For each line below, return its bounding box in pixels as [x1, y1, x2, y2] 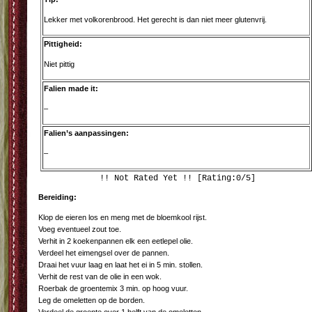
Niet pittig [44, 60, 75, 68]
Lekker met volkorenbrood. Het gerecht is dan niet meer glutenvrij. [44, 15, 267, 24]
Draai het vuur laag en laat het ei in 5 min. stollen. [38, 260, 203, 269]
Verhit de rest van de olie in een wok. [38, 272, 162, 281]
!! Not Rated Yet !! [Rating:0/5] [100, 173, 256, 183]
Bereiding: [38, 193, 77, 201]
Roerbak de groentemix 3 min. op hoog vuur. [38, 284, 188, 292]
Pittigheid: [44, 40, 82, 48]
